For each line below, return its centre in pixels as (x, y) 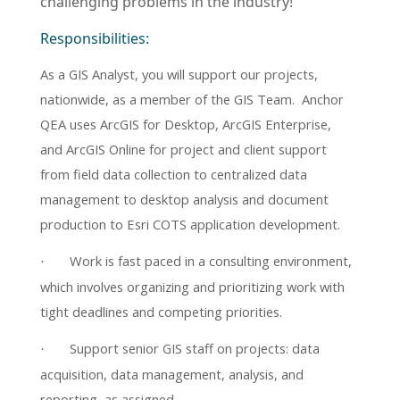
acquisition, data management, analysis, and (172, 374)
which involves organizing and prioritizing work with (192, 287)
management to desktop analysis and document (184, 200)
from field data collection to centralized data (174, 175)
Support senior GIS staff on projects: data (195, 348)
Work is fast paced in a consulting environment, (211, 261)
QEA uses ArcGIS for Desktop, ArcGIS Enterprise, (186, 125)
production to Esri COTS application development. (190, 225)
